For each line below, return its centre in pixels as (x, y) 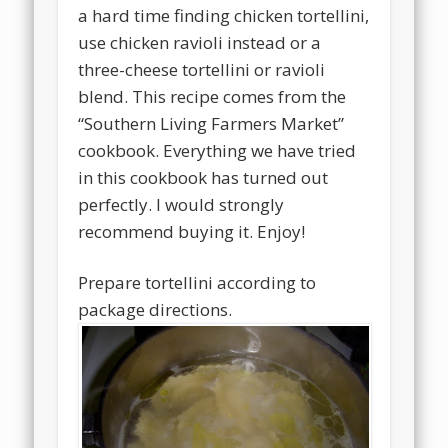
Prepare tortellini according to (197, 282)
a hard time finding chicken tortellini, (224, 15)
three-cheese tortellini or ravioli (202, 69)
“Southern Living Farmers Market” (211, 123)
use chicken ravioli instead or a (200, 42)
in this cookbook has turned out (203, 177)
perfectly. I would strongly (181, 204)
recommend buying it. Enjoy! (192, 231)
